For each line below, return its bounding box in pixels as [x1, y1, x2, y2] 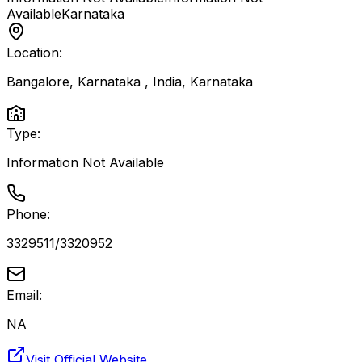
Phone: [6, 206, 50, 222]
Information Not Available [6, 154, 164, 170]
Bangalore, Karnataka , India [6, 74, 182, 90]
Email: [6, 287, 42, 303]
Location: [6, 44, 62, 61]
